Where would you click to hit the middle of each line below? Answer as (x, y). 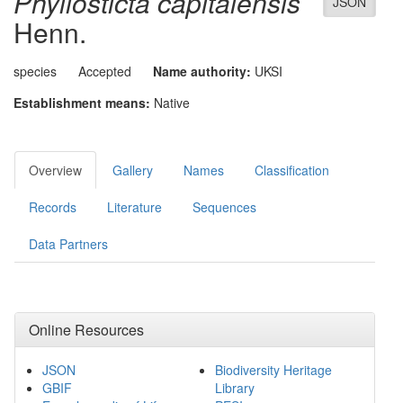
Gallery (133, 170)
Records (53, 207)
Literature (134, 207)
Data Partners (68, 244)
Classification (292, 170)
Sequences (224, 207)
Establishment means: (82, 103)
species (35, 71)
